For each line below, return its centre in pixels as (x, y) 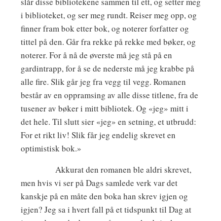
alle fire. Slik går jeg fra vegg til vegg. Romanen (103, 82)
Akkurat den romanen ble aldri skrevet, (106, 170)
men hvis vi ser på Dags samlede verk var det (99, 183)
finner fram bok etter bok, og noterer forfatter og (105, 29)
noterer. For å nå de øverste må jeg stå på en (96, 55)
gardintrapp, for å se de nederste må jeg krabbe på (107, 69)
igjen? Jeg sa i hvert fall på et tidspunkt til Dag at (106, 210)
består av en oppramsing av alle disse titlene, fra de (109, 95)
